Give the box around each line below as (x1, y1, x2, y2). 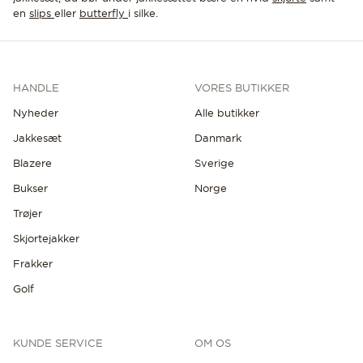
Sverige (194, 156, 234, 169)
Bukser (13, 181, 48, 194)
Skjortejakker (13, 232, 79, 245)
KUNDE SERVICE (13, 336, 103, 349)
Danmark (194, 131, 241, 144)
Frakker (13, 257, 53, 270)
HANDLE (13, 81, 59, 94)
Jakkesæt (13, 131, 62, 144)
